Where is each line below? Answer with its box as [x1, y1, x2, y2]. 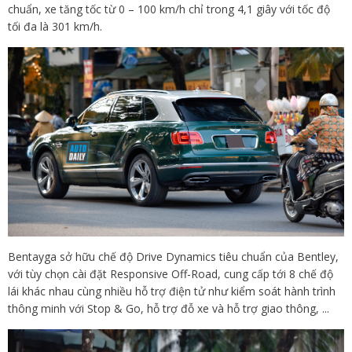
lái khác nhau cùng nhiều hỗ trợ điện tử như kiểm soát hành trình [8, 283, 335, 299]
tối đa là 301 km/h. [8, 18, 102, 34]
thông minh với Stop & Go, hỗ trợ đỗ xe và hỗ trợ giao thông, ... [8, 300, 329, 316]
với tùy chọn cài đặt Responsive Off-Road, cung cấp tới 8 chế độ [8, 266, 333, 281]
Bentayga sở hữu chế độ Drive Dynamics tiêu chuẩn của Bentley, [8, 248, 339, 264]
